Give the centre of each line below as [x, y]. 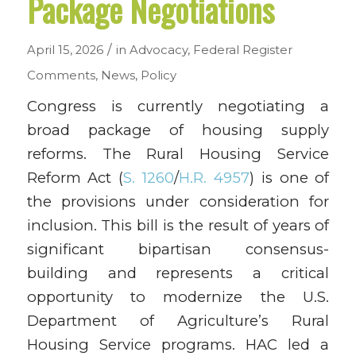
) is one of [289, 178]
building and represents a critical [178, 273]
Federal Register [242, 50]
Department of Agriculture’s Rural [178, 321]
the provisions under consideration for [178, 201]
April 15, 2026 [65, 50]
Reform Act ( [75, 178]
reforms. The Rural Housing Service [178, 154]
